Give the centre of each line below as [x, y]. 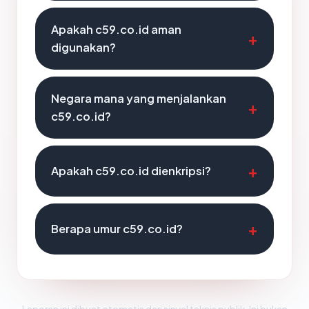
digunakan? [83, 47]
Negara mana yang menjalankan [139, 98]
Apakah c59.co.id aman [116, 29]
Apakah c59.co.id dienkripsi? [131, 171]
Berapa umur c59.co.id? [117, 229]
